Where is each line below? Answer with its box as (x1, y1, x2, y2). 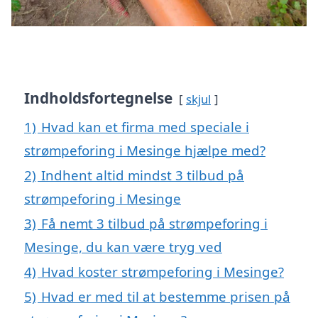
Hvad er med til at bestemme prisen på (41, 287, 290, 306)
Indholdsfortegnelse (24, 88, 172, 109)
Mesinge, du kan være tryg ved (24, 238, 222, 256)
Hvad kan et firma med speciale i (41, 118, 249, 136)
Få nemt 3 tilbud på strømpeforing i (41, 214, 268, 233)
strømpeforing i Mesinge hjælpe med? (24, 141, 265, 160)
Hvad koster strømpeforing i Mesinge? (41, 263, 284, 281)
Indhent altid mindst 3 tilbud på (41, 166, 244, 185)
